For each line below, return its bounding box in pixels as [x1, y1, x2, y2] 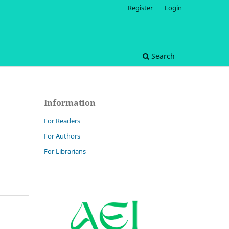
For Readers [44, 116, 80, 125]
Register [128, 3, 153, 12]
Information [44, 97, 96, 108]
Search [149, 51, 175, 61]
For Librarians [44, 146, 86, 156]
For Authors [44, 131, 80, 141]
